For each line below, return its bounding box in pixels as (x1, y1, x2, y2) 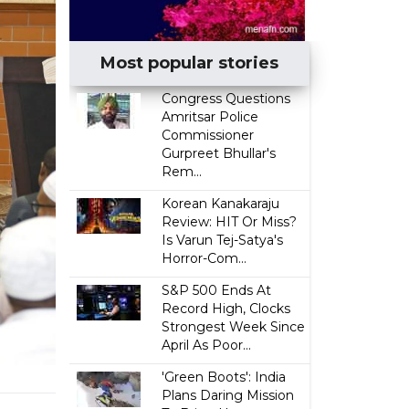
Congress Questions (162, 90, 291, 107)
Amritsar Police (162, 109, 259, 125)
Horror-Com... (162, 250, 247, 267)
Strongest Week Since (162, 319, 306, 335)
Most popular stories (100, 53, 279, 73)
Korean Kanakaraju (162, 195, 280, 212)
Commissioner (162, 127, 255, 143)
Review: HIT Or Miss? (162, 214, 298, 230)
